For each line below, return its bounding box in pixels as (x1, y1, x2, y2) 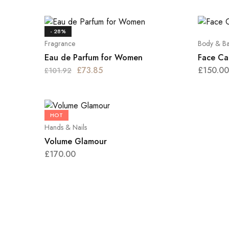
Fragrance (44, 38, 75, 49)
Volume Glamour (44, 135, 107, 147)
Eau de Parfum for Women (44, 52, 143, 63)
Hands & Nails (44, 122, 87, 132)
